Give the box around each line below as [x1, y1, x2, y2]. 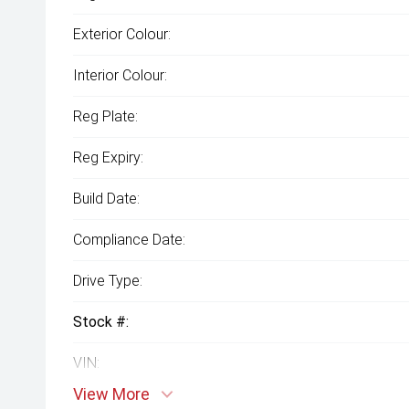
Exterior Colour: [73, 26, 171, 43]
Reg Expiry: [73, 149, 143, 166]
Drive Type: [73, 272, 142, 289]
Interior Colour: [73, 67, 167, 84]
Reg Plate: [73, 108, 138, 125]
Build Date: [73, 190, 140, 207]
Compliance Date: [73, 231, 185, 248]
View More [73, 384, 150, 404]
